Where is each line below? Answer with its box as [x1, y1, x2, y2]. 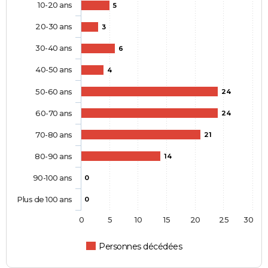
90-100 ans [32, 172, 72, 182]
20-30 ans [35, 21, 72, 31]
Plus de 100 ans [17, 194, 72, 204]
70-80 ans [35, 129, 72, 139]
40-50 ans [35, 64, 72, 74]
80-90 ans [35, 151, 72, 161]
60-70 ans [35, 108, 72, 118]
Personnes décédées [99, 240, 182, 252]
